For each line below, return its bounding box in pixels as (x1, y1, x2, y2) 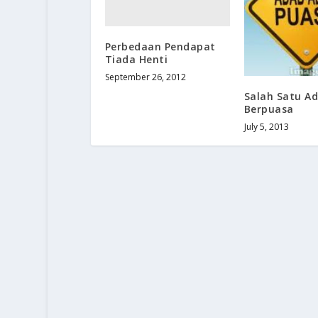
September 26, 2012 (104, 70, 186, 83)
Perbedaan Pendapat (104, 39, 216, 53)
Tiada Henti (104, 52, 168, 66)
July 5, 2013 (243, 121, 289, 133)
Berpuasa (243, 102, 294, 116)
